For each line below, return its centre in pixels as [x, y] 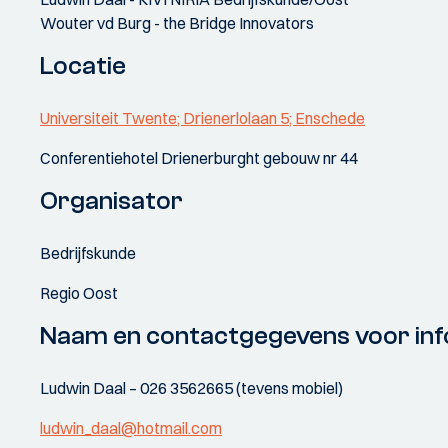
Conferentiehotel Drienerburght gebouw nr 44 [199, 158]
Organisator [111, 201]
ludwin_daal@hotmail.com [131, 428]
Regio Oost [79, 293]
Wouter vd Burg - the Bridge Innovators [177, 23]
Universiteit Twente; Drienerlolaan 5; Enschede [202, 118]
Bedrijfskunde [88, 253]
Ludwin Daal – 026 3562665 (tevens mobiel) [191, 388]
